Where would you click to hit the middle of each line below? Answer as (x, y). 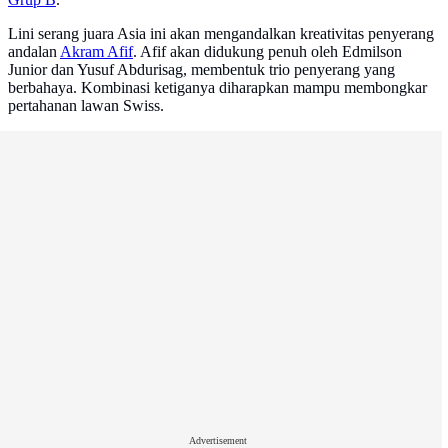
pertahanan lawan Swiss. (86, 106)
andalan (34, 52)
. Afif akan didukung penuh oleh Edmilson (267, 52)
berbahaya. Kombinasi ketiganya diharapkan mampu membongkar (217, 88)
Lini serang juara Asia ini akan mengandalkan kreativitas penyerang (221, 34)
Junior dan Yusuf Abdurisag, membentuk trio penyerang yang (201, 70)
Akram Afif (96, 52)
